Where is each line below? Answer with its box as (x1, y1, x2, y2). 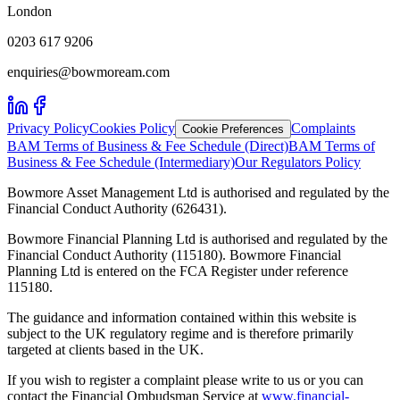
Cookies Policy (89, 120, 175, 136)
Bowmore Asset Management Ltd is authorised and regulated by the (7, 184, 389, 200)
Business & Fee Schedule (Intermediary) (7, 154, 235, 170)
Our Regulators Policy (235, 154, 361, 170)
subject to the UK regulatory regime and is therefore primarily (7, 325, 354, 341)
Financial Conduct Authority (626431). (7, 200, 227, 216)
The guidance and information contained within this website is (7, 309, 356, 325)
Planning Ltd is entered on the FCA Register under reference (7, 262, 348, 279)
